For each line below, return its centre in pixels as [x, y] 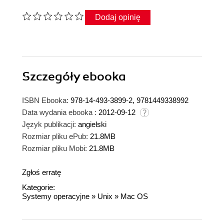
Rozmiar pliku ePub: [55, 136]
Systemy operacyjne [56, 196]
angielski [92, 124]
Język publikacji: [49, 124]
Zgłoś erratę [41, 172]
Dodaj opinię [118, 17]
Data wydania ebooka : [59, 112]
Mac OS [134, 196]
